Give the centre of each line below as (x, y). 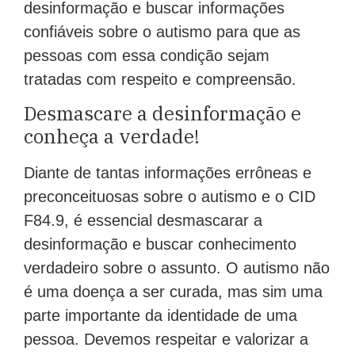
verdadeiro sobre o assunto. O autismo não (177, 268)
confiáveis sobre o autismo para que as (162, 31)
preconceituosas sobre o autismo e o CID (170, 197)
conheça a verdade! (112, 137)
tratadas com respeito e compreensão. (160, 79)
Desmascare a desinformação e (162, 114)
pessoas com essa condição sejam (147, 55)
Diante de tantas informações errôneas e (168, 173)
